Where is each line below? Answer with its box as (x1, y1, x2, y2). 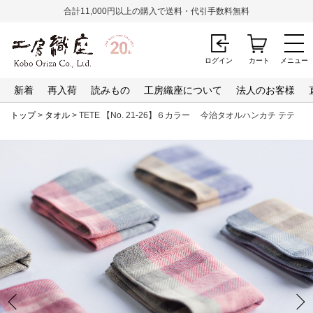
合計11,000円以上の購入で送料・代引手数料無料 (64, 6, 249, 16)
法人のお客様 (236, 85, 295, 96)
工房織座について (144, 85, 222, 96)
